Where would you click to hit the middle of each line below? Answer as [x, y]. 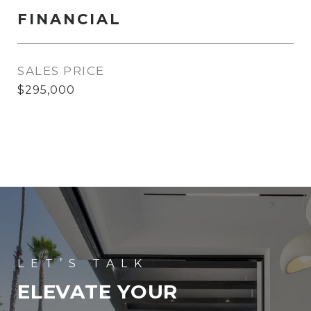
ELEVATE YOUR [98, 292]
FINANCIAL [69, 19]
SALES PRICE [61, 71]
